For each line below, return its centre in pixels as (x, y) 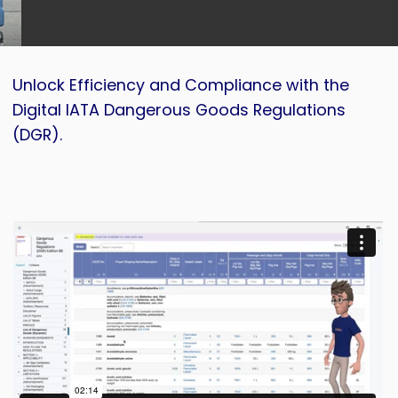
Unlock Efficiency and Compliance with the (181, 85)
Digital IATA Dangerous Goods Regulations (179, 110)
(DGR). (38, 135)
